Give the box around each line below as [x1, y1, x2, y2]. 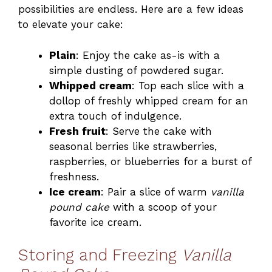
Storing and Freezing [18, 245, 182, 265]
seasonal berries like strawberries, [49, 140, 217, 152]
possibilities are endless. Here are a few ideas [18, 3, 243, 16]
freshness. [49, 170, 99, 183]
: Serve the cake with [106, 124, 212, 137]
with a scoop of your [109, 200, 217, 213]
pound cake [49, 200, 109, 213]
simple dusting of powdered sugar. [49, 64, 223, 76]
